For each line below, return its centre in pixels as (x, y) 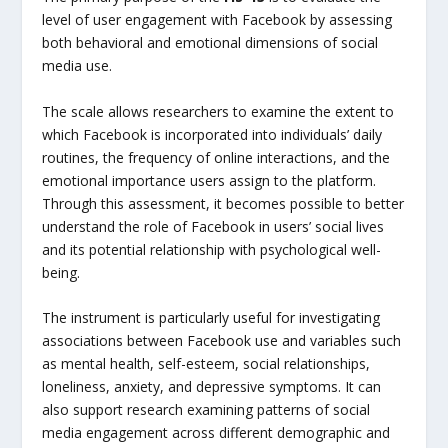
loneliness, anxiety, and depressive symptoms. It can (212, 386)
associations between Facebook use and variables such (222, 340)
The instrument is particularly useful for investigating (211, 317)
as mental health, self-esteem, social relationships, (206, 363)
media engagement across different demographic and (216, 432)
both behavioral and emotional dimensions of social (210, 43)
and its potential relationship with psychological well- (212, 249)
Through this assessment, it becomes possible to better (223, 203)
